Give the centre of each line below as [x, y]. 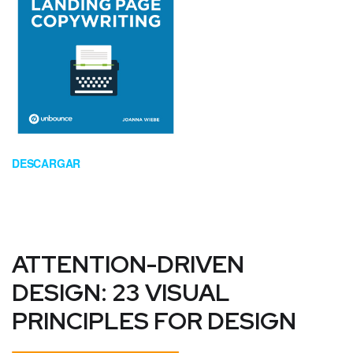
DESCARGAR [46, 163]
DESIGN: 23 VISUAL [121, 293]
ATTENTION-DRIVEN [128, 264]
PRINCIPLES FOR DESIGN [154, 321]
